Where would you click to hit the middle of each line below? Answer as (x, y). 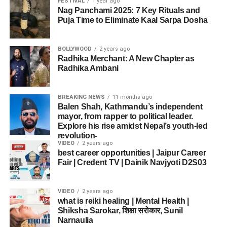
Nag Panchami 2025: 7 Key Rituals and (129, 10)
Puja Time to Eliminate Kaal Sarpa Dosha (133, 20)
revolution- (78, 136)
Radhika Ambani (88, 68)
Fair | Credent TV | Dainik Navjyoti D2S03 (132, 162)
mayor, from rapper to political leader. (125, 116)
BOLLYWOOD (74, 49)
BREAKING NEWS (81, 97)
